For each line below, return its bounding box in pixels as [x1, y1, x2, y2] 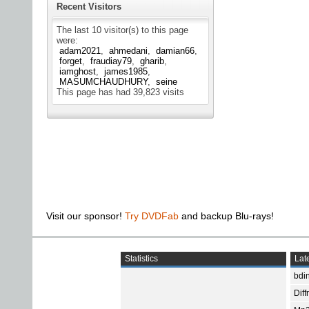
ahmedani [109, 46, 148, 57]
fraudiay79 [90, 56, 132, 67]
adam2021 [59, 46, 101, 57]
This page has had [57, 87, 133, 98]
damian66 [156, 46, 195, 57]
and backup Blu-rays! [179, 210, 274, 222]
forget [59, 56, 82, 67]
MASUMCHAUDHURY [59, 77, 148, 88]
